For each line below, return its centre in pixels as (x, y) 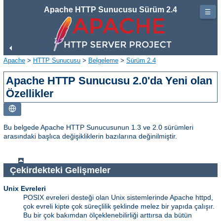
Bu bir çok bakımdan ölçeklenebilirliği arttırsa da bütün (108, 215)
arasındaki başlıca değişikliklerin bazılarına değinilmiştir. (90, 136)
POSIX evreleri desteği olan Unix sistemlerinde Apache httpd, (118, 198)
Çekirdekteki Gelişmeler (61, 170)
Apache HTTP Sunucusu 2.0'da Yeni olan (109, 80)
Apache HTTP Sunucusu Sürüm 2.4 (110, 10)
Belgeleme (103, 60)
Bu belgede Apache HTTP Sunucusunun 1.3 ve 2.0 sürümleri (98, 127)
